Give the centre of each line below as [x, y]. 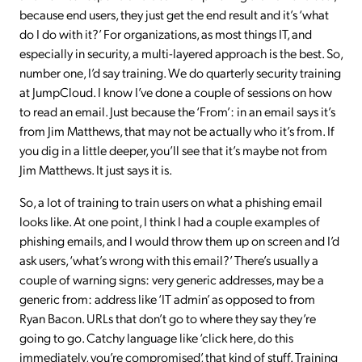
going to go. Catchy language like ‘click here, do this [156, 338]
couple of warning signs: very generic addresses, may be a [172, 280]
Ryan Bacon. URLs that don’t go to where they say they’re [168, 318]
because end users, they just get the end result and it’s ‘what [174, 15]
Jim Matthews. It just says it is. [97, 170]
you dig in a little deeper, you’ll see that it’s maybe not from [173, 150]
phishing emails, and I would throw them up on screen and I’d [179, 241]
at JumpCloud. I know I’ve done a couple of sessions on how [176, 92]
